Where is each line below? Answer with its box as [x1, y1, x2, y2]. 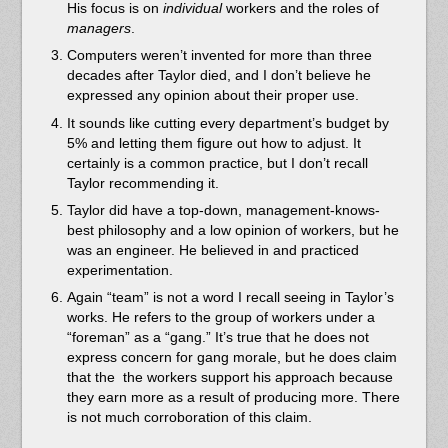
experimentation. [66, 261, 173, 278]
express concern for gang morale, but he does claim [66, 348, 397, 365]
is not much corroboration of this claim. [66, 408, 312, 425]
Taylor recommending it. [66, 174, 219, 191]
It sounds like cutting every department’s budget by [66, 114, 389, 131]
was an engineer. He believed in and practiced [66, 241, 359, 258]
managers [66, 20, 131, 37]
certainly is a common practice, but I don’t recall [66, 154, 368, 171]
